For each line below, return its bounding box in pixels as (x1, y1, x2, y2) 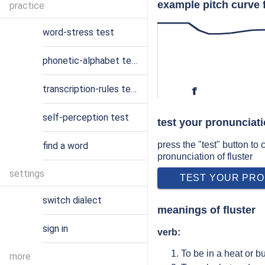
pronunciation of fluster (157, 151, 253, 161)
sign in (43, 223, 68, 234)
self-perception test (43, 112, 129, 123)
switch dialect (43, 195, 102, 206)
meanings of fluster (157, 204, 256, 216)
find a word (43, 140, 88, 151)
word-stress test (43, 27, 114, 38)
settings (9, 168, 44, 179)
